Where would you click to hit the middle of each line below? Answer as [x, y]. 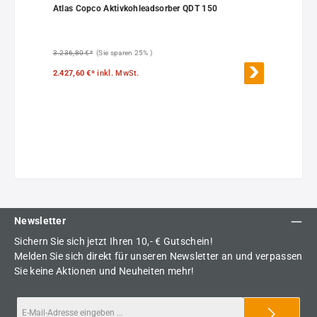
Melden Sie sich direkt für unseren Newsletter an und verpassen [158, 257]
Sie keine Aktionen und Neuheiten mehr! [104, 271]
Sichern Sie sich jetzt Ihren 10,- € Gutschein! [114, 242]
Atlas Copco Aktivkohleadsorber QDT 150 [135, 9]
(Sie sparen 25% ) [125, 53]
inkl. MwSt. [118, 74]
